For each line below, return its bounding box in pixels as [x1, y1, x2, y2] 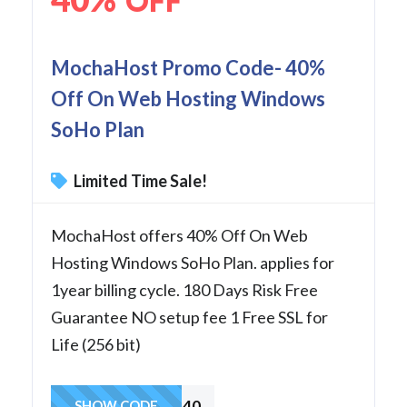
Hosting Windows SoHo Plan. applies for [51, 252, 334, 273]
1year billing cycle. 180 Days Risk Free [51, 279, 318, 300]
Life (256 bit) [51, 333, 141, 354]
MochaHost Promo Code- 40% [51, 55, 325, 80]
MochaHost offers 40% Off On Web [51, 224, 308, 245]
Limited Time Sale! [71, 170, 207, 191]
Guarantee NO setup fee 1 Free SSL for [51, 306, 328, 327]
